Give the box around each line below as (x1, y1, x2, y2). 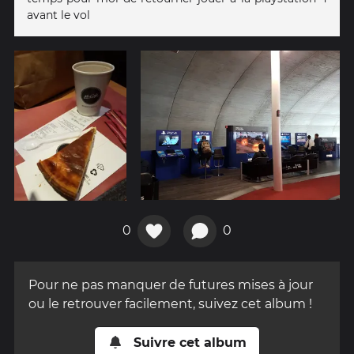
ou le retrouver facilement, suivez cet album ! (28, 296, 312, 312)
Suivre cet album (133, 335, 247, 351)
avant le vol (27, 8, 90, 23)
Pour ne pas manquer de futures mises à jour (28, 277, 313, 293)
